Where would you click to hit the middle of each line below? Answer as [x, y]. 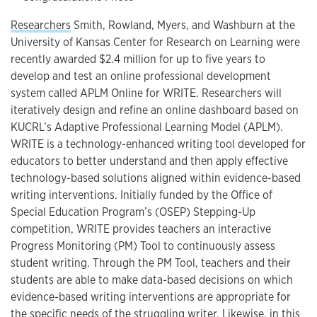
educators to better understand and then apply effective [149, 161]
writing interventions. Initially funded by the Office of [142, 195]
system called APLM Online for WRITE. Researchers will [146, 93]
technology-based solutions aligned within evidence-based [156, 178]
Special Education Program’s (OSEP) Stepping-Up [133, 212]
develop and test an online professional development [141, 76]
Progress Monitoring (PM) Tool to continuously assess [143, 246]
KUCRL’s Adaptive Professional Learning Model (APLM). [147, 127]
